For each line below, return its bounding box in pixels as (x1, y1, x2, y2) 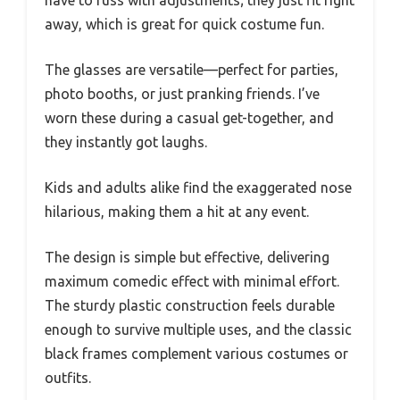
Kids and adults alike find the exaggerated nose (45, 179, 352, 196)
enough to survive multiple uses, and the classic (45, 321, 352, 338)
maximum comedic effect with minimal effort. (45, 273, 339, 290)
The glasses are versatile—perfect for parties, (45, 62, 338, 79)
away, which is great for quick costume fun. (45, 16, 324, 33)
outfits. (45, 370, 91, 387)
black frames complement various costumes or (45, 346, 348, 362)
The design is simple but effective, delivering (45, 249, 329, 266)
